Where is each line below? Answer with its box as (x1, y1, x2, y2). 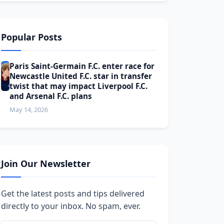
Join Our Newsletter (1, 157, 91, 169)
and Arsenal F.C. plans (9, 90, 92, 101)
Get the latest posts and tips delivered (1, 187, 145, 199)
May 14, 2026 (9, 104, 48, 114)
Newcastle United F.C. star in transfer (9, 70, 152, 81)
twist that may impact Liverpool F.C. (9, 80, 148, 91)
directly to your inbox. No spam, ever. (1, 200, 141, 211)
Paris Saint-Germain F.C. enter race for (9, 60, 155, 71)
